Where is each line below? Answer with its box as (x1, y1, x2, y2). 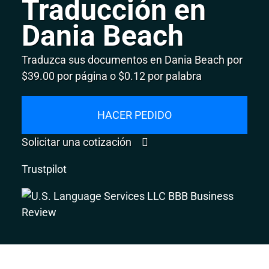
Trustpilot (22, 162, 67, 175)
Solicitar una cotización (22, 135, 134, 148)
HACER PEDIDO (97, 108, 172, 121)
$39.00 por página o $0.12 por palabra (22, 69, 202, 82)
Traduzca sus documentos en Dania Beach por (22, 53, 243, 66)
